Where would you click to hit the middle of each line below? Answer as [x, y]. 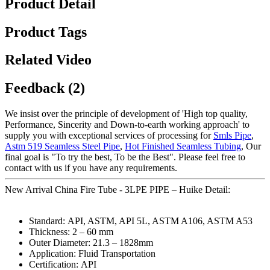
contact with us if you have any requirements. [91, 168]
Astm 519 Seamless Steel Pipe [62, 146]
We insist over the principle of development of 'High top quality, [126, 114]
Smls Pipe [232, 136]
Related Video [48, 60]
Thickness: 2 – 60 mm [71, 232]
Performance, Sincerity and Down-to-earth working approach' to [127, 125]
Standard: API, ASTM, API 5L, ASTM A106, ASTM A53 [141, 221]
